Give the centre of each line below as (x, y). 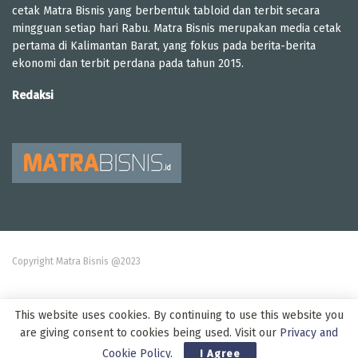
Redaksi (33, 95)
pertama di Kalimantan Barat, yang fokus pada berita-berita (164, 46)
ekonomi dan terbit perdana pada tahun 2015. (128, 63)
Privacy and (309, 333)
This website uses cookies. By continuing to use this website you (179, 315)
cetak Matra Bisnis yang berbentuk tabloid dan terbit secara (166, 10)
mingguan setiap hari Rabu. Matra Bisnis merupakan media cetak (177, 28)
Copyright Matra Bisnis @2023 (76, 261)
